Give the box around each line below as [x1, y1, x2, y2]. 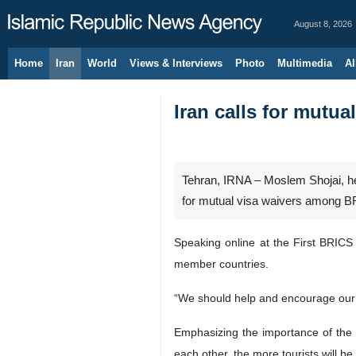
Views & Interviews [130, 57, 222, 69]
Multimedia [277, 57, 332, 69]
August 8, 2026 [294, 19, 352, 29]
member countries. [174, 257, 269, 270]
